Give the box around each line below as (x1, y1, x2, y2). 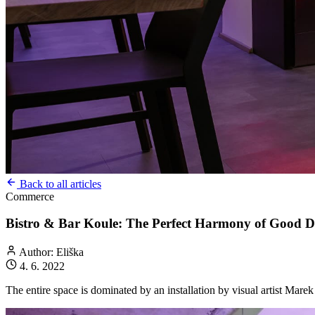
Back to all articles (17, 177, 101, 190)
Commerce (6, 190, 54, 202)
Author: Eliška (17, 246, 84, 259)
